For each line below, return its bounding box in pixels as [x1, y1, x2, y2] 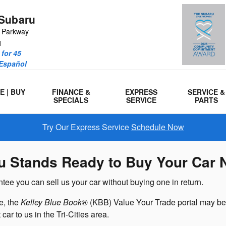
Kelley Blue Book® [21, 196, 88, 208]
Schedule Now [131, 121, 184, 133]
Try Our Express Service [42, 121, 131, 133]
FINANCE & [51, 87, 90, 97]
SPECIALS [53, 95, 89, 105]
